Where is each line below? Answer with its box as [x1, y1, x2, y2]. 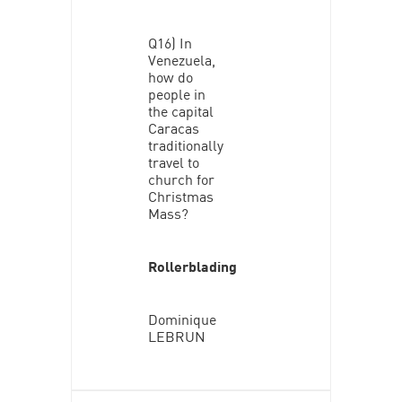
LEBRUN [147, 324, 205, 346]
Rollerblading [147, 254, 237, 276]
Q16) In [147, 31, 192, 53]
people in [147, 82, 205, 104]
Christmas [147, 184, 214, 206]
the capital [147, 99, 214, 121]
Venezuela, [147, 48, 215, 70]
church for [147, 167, 214, 189]
